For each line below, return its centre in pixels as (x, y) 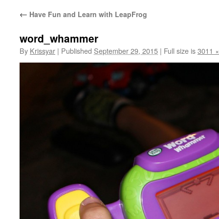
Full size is (180, 51)
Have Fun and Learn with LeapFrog (87, 14)
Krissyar (43, 51)
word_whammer (59, 38)
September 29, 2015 (126, 51)
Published (77, 51)
